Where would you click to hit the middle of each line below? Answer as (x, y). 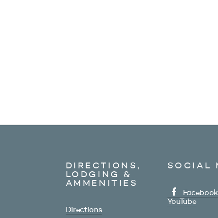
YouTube (182, 202)
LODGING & (99, 174)
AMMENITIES (102, 183)
